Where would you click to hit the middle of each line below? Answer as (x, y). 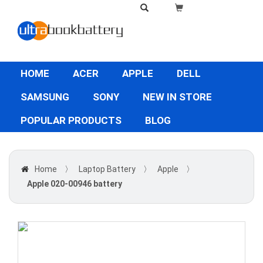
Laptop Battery (107, 169)
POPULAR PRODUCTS (71, 120)
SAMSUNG (45, 97)
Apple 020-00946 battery (75, 184)
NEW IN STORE (177, 97)
